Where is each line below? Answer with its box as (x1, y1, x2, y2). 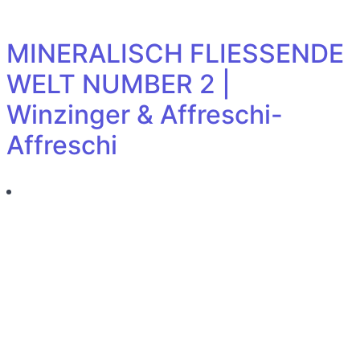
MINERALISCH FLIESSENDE (6, 38, 344, 69)
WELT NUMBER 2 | (6, 68, 231, 100)
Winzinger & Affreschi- (6, 99, 283, 130)
